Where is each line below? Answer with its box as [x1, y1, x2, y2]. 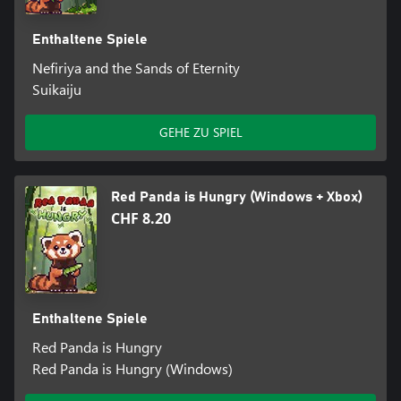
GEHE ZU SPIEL [158, 124, 243, 141]
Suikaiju [31, 80, 81, 99]
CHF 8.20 [111, 209, 171, 229]
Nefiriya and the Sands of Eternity [31, 58, 240, 78]
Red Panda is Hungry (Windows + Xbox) [111, 190, 363, 205]
